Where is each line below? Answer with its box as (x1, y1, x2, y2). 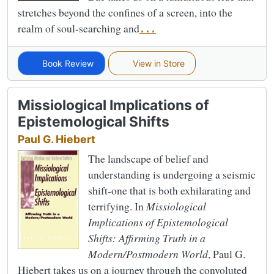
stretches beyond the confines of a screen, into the (18, 4, 232, 20)
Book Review (40, 57, 94, 68)
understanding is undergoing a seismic (88, 166, 256, 182)
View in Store (130, 57, 185, 68)
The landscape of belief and (88, 150, 209, 166)
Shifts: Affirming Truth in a (88, 230, 206, 245)
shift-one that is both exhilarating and (88, 182, 251, 198)
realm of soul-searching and (18, 20, 139, 35)
